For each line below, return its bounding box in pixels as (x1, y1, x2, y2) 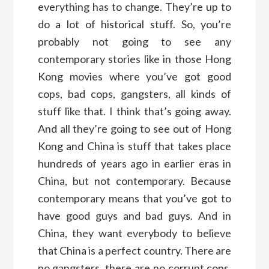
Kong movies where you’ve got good (37, 69, 232, 83)
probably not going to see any (37, 34, 232, 48)
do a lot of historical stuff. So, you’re (37, 17, 232, 31)
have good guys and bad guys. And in (37, 208, 232, 222)
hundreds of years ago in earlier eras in (37, 156, 232, 170)
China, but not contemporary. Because (37, 174, 232, 187)
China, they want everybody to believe (37, 226, 232, 240)
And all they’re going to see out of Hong (37, 121, 232, 135)
